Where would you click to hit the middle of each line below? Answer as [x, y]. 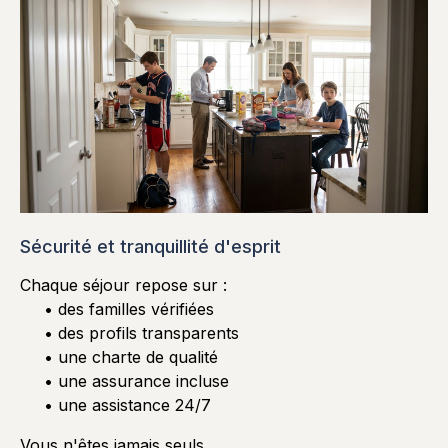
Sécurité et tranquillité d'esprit [150, 246]
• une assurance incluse [136, 380]
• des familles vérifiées [129, 308]
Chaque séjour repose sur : [123, 284]
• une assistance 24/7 [127, 404]
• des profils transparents [141, 332]
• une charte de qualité [131, 356]
